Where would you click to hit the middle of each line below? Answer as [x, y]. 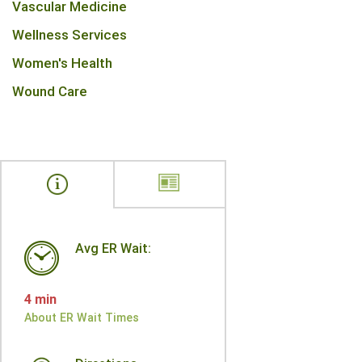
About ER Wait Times [82, 318]
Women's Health [62, 63]
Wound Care [50, 91]
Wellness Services [69, 35]
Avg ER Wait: [113, 248]
